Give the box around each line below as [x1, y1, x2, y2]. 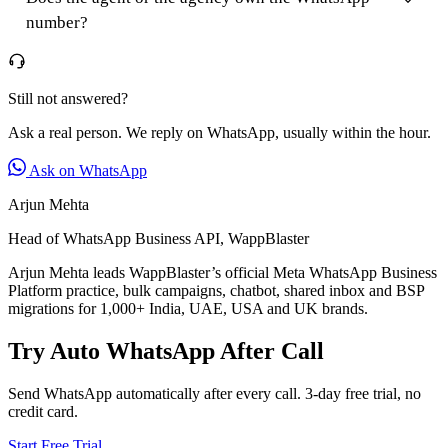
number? [26, 12, 88, 32]
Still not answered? [8, 89, 128, 107]
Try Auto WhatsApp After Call [8, 337, 324, 364]
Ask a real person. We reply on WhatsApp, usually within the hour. [8, 123, 431, 141]
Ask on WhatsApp [26, 161, 147, 179]
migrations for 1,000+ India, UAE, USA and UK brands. [8, 299, 368, 317]
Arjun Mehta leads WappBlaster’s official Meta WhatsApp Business [8, 263, 437, 281]
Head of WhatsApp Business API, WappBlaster [8, 229, 309, 247]
